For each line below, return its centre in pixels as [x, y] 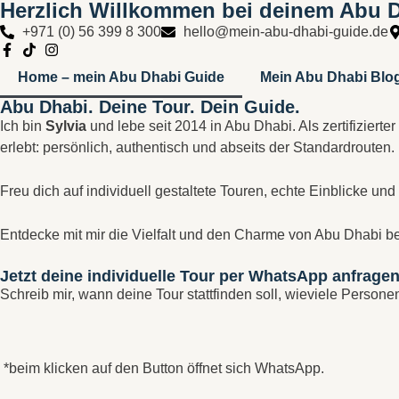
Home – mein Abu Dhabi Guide [121, 77]
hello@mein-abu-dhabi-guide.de [286, 32]
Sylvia [66, 126]
